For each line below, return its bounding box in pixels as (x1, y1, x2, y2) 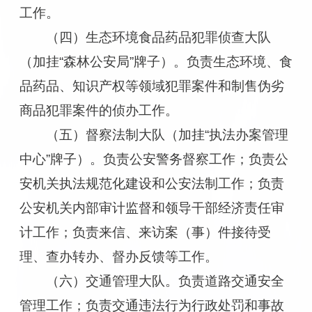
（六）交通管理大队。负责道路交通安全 (46, 273, 285, 288)
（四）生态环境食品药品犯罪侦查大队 (46, 29, 272, 45)
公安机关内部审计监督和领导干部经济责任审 (19, 200, 284, 215)
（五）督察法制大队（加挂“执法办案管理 (46, 127, 289, 142)
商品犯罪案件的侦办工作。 (19, 102, 178, 118)
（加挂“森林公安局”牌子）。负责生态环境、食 (19, 54, 292, 69)
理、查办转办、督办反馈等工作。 (19, 249, 218, 264)
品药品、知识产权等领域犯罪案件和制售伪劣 (19, 78, 284, 93)
